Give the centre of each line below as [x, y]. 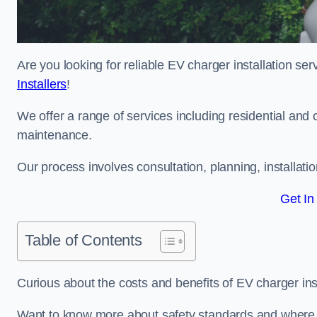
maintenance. [54, 135]
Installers [42, 84]
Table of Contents [83, 240]
